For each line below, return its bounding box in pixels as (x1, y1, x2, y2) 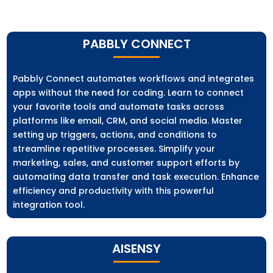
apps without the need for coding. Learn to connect (13, 87, 244, 99)
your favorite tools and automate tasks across (13, 101, 225, 113)
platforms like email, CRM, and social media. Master (13, 115, 243, 127)
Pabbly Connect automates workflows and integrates (13, 73, 255, 85)
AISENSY (112, 240, 161, 258)
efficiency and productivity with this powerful (13, 185, 214, 197)
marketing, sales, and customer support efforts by (13, 157, 240, 169)
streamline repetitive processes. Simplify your (13, 143, 216, 155)
